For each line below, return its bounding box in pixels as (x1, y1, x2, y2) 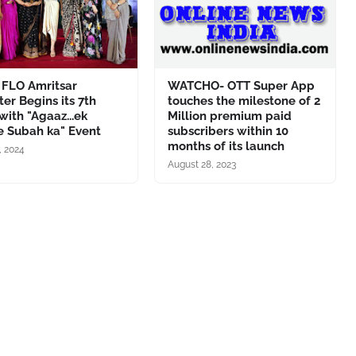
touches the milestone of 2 (167, 94, 320, 108)
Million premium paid (167, 109, 292, 123)
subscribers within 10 (167, 124, 288, 138)
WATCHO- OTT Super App (167, 79, 315, 93)
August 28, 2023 (167, 159, 236, 170)
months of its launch (167, 139, 284, 153)
